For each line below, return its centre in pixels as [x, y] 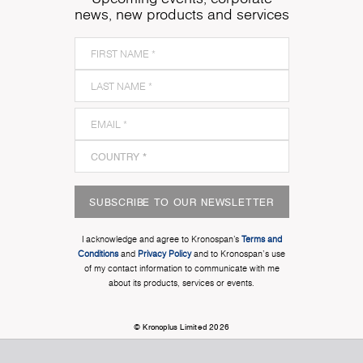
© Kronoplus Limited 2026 [181, 327]
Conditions [98, 254]
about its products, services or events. [181, 284]
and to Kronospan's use [238, 254]
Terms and [261, 240]
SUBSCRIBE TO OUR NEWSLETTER [181, 202]
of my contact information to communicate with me [181, 269]
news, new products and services [181, 15]
